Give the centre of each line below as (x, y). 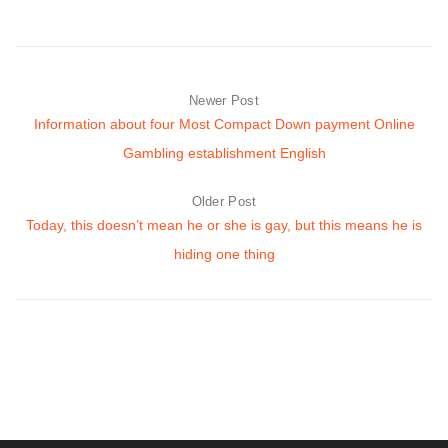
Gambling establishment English (224, 153)
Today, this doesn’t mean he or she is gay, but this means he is (224, 225)
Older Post (224, 202)
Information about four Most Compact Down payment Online (224, 124)
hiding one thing (224, 254)
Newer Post (224, 101)
